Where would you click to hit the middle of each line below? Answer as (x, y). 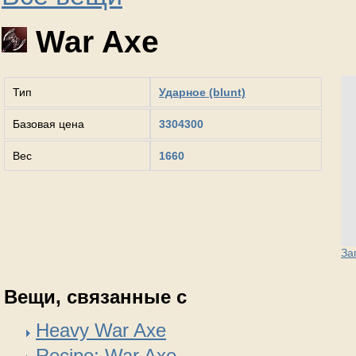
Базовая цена (48, 124)
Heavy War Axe (101, 330)
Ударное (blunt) (202, 92)
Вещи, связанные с (95, 296)
